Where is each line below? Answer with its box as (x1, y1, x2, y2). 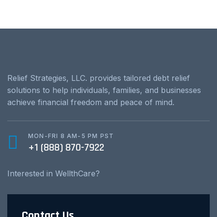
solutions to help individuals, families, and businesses (7, 85, 201, 95)
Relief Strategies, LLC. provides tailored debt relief (7, 73, 190, 83)
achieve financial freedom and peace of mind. (7, 97, 174, 107)
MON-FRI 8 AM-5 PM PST (28, 132, 114, 139)
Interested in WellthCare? (7, 169, 100, 178)
